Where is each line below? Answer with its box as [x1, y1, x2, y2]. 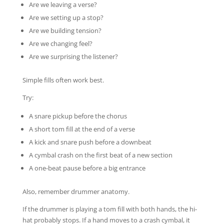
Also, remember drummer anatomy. [22, 186, 129, 196]
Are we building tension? [28, 25, 101, 35]
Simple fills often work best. [22, 75, 104, 84]
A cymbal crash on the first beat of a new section [28, 150, 172, 159]
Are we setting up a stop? [28, 12, 103, 22]
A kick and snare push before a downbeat [28, 137, 151, 146]
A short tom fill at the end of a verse [28, 124, 135, 133]
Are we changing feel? [28, 38, 92, 48]
